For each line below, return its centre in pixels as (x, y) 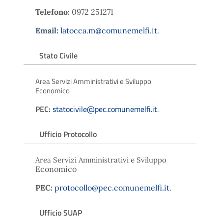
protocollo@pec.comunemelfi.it (112, 187)
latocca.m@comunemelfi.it (109, 30)
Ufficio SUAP (61, 212)
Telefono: (54, 12)
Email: (48, 30)
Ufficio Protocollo (68, 134)
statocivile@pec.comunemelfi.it (105, 109)
